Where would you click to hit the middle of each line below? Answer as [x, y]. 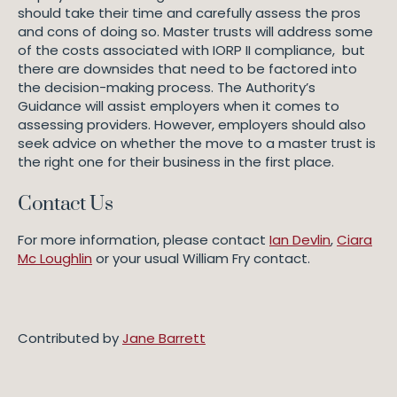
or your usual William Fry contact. [201, 258]
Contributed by [70, 338]
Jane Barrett [164, 338]
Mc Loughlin [55, 258]
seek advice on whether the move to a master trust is [197, 143]
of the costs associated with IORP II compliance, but [191, 50]
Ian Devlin [300, 240]
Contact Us [66, 204]
